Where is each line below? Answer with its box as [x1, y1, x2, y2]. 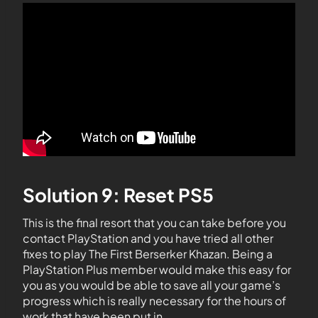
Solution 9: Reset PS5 [23, 183, 214, 207]
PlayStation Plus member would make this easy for [23, 262, 291, 278]
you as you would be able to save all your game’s [23, 278, 280, 293]
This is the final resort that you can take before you [23, 215, 286, 231]
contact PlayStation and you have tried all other [23, 231, 273, 246]
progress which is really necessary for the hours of [23, 293, 286, 309]
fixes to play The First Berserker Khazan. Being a [23, 246, 273, 262]
